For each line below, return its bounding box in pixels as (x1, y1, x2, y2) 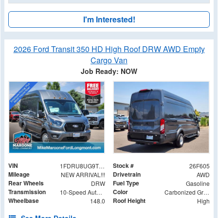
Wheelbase (8, 196, 39, 205)
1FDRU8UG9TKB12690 (98, 162, 105, 170)
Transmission (8, 187, 46, 197)
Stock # (113, 161, 134, 170)
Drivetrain (113, 170, 141, 179)
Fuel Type (113, 179, 139, 188)
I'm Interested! (83, 13, 135, 25)
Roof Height (113, 196, 145, 205)
